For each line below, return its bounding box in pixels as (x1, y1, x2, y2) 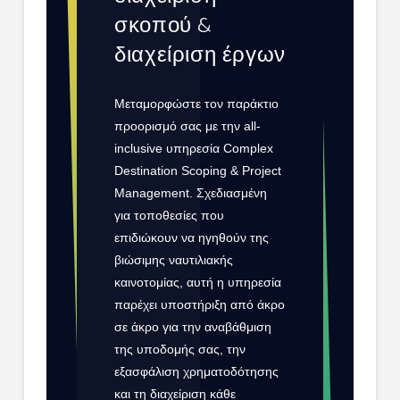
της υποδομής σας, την (114, 342, 246, 357)
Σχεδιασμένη (196, 186, 268, 201)
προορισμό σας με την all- (114, 119, 262, 134)
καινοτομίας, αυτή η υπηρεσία (114, 275, 282, 290)
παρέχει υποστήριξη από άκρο (114, 297, 286, 312)
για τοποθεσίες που (114, 208, 225, 223)
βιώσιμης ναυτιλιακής (114, 253, 234, 268)
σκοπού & (114, 8, 213, 44)
